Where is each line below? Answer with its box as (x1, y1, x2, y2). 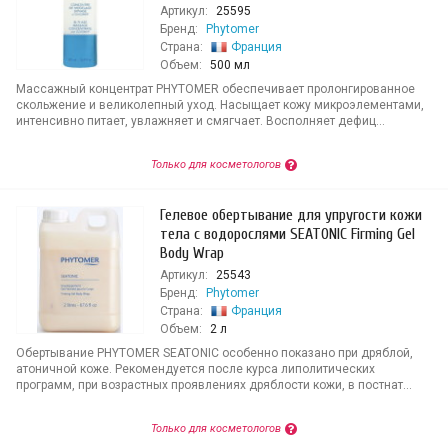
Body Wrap (160, 244, 224, 262)
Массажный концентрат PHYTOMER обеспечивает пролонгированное (16, 82, 415, 96)
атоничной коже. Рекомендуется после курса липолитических (16, 362, 375, 376)
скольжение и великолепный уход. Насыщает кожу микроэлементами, (16, 98, 424, 112)
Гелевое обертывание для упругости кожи (160, 206, 422, 224)
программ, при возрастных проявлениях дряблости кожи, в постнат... (16, 378, 412, 392)
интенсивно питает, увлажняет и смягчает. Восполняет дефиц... (16, 114, 385, 128)
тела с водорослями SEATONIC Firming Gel (160, 225, 415, 243)
